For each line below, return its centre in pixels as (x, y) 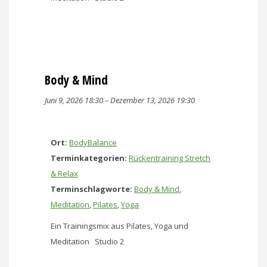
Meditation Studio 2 (87, 241)
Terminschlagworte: (91, 189)
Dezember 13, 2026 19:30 (153, 100)
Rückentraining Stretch (170, 158)
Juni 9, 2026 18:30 (74, 100)
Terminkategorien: (89, 158)
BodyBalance (93, 142)
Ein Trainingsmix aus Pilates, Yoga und (119, 226)
